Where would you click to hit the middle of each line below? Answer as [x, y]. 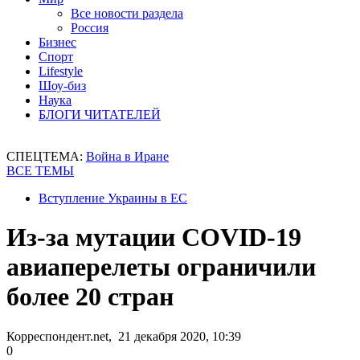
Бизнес [57, 42]
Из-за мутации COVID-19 [154, 237]
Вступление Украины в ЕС [113, 198]
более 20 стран [90, 297]
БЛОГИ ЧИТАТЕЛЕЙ [100, 115]
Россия [90, 28]
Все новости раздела [127, 13]
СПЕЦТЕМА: [46, 156]
